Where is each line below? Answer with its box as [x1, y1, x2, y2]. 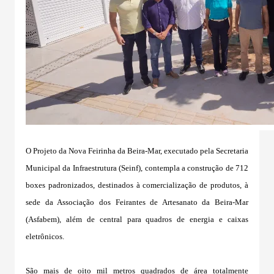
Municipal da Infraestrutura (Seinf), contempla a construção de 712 [26, 163, 248, 172]
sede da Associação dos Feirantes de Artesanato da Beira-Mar [26, 197, 248, 207]
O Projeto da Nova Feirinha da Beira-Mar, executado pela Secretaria [26, 146, 248, 155]
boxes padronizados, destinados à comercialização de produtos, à [26, 180, 248, 190]
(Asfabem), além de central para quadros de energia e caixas [26, 214, 248, 224]
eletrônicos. [26, 231, 64, 241]
